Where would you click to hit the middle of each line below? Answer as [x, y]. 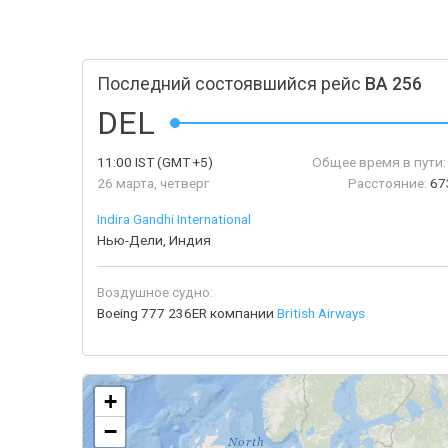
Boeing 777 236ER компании [187, 313]
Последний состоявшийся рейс [231, 84]
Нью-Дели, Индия [154, 240]
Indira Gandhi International [174, 219]
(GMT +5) [183, 162]
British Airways [321, 313]
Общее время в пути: [379, 162]
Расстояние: [387, 183]
